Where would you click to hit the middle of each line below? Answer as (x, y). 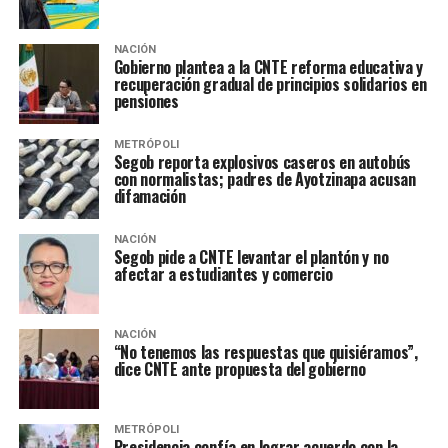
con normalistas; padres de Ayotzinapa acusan (264, 179)
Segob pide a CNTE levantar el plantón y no (251, 257)
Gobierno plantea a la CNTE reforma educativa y (268, 67)
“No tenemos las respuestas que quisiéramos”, (265, 352)
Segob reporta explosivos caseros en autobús (262, 162)
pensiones (146, 101)
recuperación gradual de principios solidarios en (270, 84)
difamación (149, 196)
